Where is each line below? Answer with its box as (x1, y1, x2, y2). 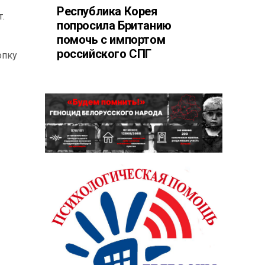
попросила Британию (57, 18, 172, 33)
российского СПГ (57, 47, 151, 61)
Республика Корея (57, 4, 157, 18)
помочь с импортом (57, 33, 166, 47)
